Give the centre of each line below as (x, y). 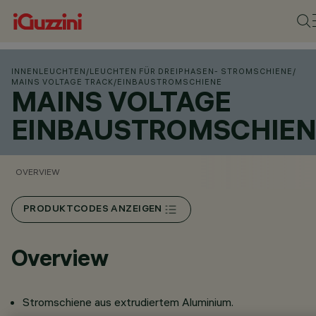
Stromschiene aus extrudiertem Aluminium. (128, 302)
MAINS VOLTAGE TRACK (62, 82)
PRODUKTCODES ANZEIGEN (93, 209)
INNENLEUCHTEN (49, 71)
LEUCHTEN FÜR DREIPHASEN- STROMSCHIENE (191, 71)
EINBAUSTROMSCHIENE (170, 82)
